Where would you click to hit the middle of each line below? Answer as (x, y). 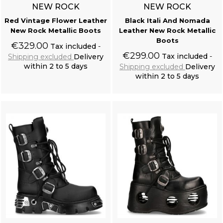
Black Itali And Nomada (167, 20)
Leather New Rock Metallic (167, 30)
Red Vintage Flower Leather (56, 20)
